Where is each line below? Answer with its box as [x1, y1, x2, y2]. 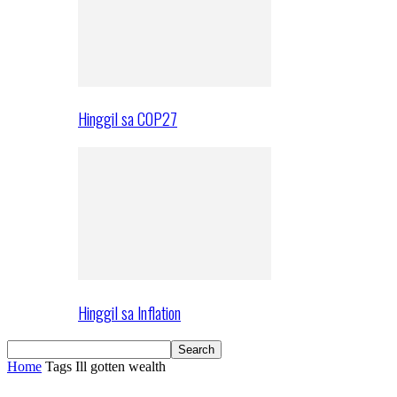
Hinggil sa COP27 [78, 106, 177, 131]
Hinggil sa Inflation [78, 300, 181, 324]
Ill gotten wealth [75, 359, 166, 375]
